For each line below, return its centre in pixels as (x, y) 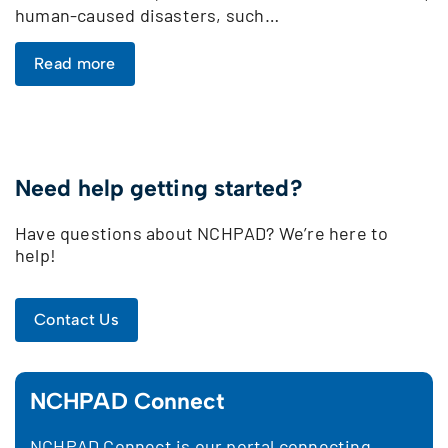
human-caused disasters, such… (147, 14)
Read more (75, 63)
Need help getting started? (159, 187)
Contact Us (76, 319)
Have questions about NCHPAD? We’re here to (202, 232)
